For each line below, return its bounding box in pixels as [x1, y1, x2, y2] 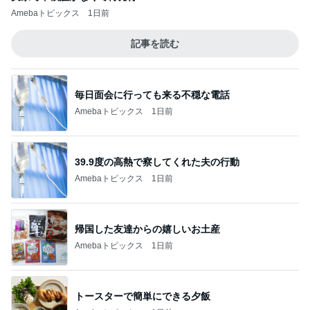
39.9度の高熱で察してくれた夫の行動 [75, 156, 239, 167]
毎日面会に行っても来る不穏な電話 [75, 89, 230, 100]
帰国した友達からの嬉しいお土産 [75, 223, 220, 235]
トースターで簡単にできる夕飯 [75, 290, 210, 302]
